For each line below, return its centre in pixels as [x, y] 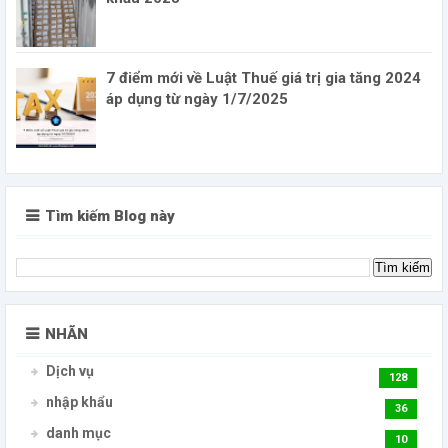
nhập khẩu [79, 402]
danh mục [78, 433]
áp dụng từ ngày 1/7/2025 [197, 98]
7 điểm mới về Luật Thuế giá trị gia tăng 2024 [263, 77]
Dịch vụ [70, 371]
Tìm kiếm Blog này [110, 215]
